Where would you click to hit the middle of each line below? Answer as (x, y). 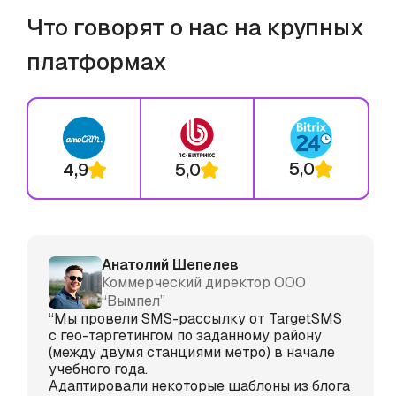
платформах (97, 61)
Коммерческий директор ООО (204, 282)
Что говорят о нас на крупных (195, 27)
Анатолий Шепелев (170, 264)
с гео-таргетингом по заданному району (185, 335)
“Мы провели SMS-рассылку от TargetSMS (195, 318)
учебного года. (98, 369)
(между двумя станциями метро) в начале (192, 352)
